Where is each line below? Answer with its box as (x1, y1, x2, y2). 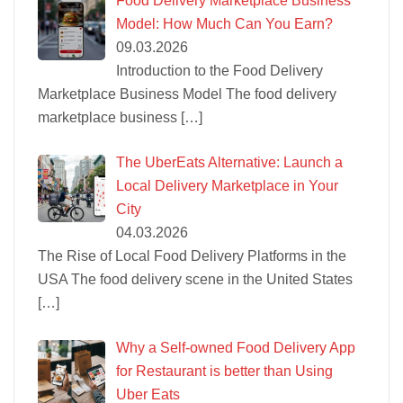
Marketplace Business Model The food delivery (38, 85, 336, 102)
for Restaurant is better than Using (116, 363, 333, 379)
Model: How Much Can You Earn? (116, 15, 333, 31)
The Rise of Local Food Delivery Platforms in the (38, 247, 346, 264)
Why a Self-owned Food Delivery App (116, 339, 355, 355)
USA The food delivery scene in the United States (38, 271, 353, 287)
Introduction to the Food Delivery (116, 62, 323, 78)
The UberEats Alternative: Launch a (116, 154, 343, 170)
